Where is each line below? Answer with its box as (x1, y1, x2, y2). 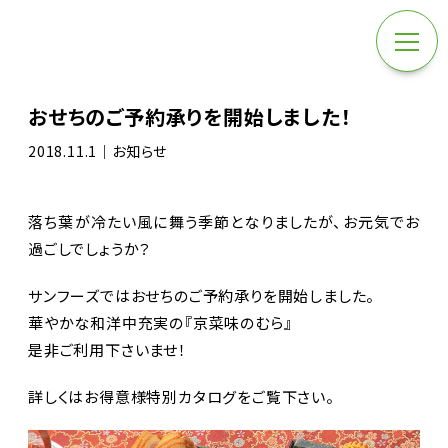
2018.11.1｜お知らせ (28, 141, 168, 161)
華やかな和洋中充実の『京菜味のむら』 (28, 312, 293, 333)
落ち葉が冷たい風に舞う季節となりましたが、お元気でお (28, 211, 420, 232)
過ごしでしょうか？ (28, 238, 152, 259)
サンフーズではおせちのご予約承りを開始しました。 (28, 285, 376, 306)
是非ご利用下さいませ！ (28, 339, 187, 360)
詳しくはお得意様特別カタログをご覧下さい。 (28, 386, 335, 407)
